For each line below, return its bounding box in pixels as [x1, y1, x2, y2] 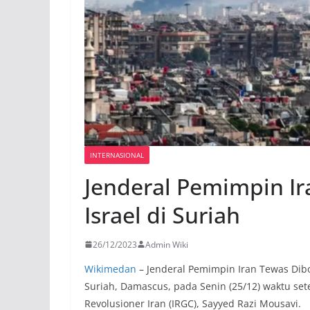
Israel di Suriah [84, 199, 240, 230]
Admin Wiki [145, 238, 188, 250]
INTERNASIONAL [90, 149, 144, 160]
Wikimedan [84, 262, 136, 275]
